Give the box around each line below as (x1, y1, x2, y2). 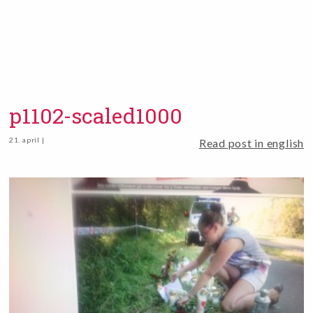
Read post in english (198, 136, 305, 150)
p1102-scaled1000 (8, 101, 182, 129)
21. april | (8, 136, 45, 144)
